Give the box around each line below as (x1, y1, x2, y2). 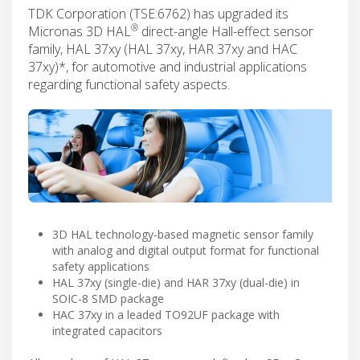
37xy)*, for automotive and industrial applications (28, 57, 307, 76)
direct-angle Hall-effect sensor (138, 22, 313, 40)
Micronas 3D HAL (28, 22, 131, 40)
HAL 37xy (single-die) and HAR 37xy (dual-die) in (52, 274, 300, 290)
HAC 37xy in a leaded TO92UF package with (52, 306, 280, 322)
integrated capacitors (52, 322, 162, 338)
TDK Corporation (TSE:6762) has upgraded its (28, 4, 288, 22)
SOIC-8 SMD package (52, 290, 164, 306)
